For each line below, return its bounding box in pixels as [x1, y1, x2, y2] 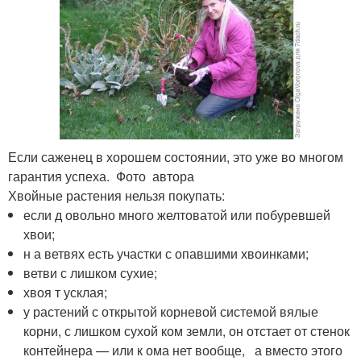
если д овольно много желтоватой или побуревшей [23, 205, 331, 224]
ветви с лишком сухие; [23, 263, 158, 282]
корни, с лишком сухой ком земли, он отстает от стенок [23, 321, 351, 340]
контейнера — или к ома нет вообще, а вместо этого [23, 340, 343, 359]
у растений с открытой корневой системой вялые [23, 301, 319, 321]
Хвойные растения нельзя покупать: [8, 185, 225, 205]
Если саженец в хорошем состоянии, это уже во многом [8, 147, 343, 166]
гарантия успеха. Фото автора [8, 166, 194, 185]
